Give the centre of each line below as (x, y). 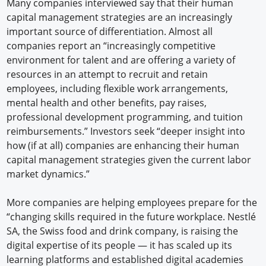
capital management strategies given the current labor (129, 160)
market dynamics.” (48, 174)
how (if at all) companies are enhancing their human (123, 146)
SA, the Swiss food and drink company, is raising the (123, 231)
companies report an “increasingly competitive (111, 46)
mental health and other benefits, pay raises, (107, 103)
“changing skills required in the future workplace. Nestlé (132, 217)
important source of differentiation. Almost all (110, 32)
